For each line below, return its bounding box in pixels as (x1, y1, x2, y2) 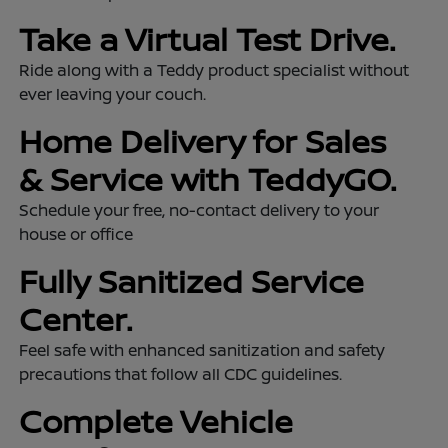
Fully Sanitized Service (19, 258, 365, 303)
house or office (19, 222, 138, 245)
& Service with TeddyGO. (19, 156, 397, 201)
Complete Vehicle (19, 398, 294, 443)
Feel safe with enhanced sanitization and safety (19, 338, 386, 361)
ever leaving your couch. (19, 82, 207, 105)
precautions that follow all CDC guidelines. (19, 362, 343, 385)
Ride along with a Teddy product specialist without (19, 58, 410, 81)
